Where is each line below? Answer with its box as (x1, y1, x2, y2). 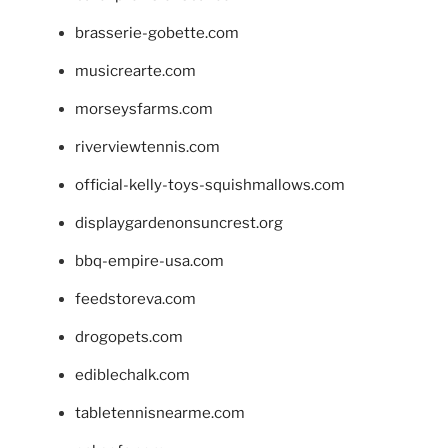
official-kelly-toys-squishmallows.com (75, 176, 345, 195)
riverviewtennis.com (75, 138, 220, 157)
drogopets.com (75, 328, 183, 347)
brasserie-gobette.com (75, 24, 239, 43)
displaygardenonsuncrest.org (75, 214, 283, 233)
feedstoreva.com (75, 290, 196, 309)
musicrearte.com (75, 62, 196, 81)
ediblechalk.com (75, 366, 190, 385)
